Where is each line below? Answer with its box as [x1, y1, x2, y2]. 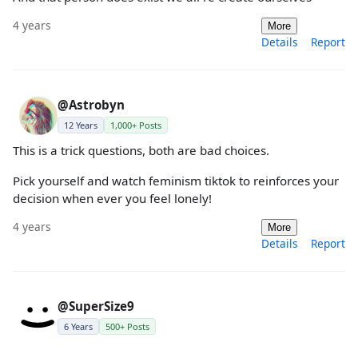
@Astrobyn [58, 97, 125, 113]
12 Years [64, 119, 97, 132]
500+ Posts [105, 320, 149, 332]
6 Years [64, 320, 93, 332]
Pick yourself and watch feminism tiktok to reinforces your [13, 172, 339, 189]
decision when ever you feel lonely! [13, 189, 212, 206]
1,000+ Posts [110, 119, 161, 132]
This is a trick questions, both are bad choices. [13, 142, 269, 159]
